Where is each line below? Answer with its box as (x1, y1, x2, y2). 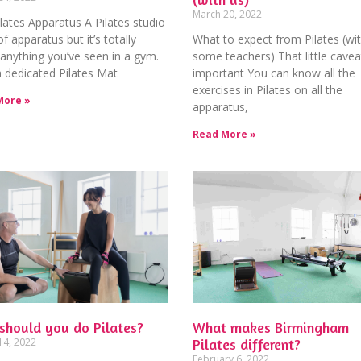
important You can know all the (192, 64, 355, 81)
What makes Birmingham (192, 318, 349, 337)
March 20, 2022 (192, 6, 262, 21)
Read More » (192, 127, 256, 141)
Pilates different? (192, 335, 301, 354)
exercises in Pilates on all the (192, 81, 342, 98)
